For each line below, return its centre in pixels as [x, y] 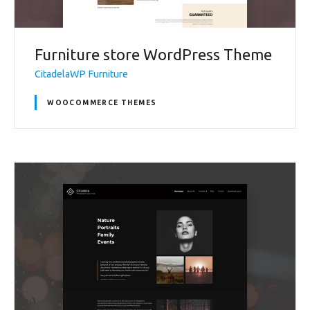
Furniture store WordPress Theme [153, 55]
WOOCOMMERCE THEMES [102, 102]
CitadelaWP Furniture [81, 74]
